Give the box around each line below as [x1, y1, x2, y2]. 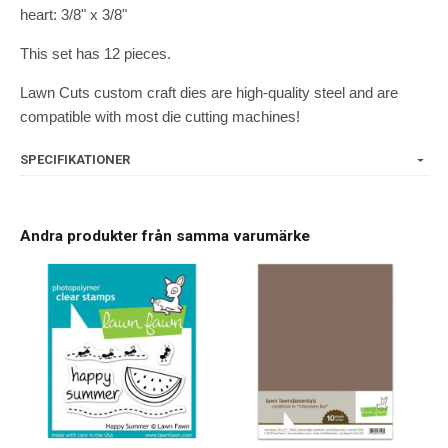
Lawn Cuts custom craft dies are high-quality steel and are [20, 84, 398, 102]
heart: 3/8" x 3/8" [20, 6, 127, 24]
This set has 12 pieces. [20, 45, 171, 63]
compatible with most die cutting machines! [20, 108, 300, 126]
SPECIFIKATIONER [20, 152, 130, 168]
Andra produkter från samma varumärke [20, 227, 310, 246]
